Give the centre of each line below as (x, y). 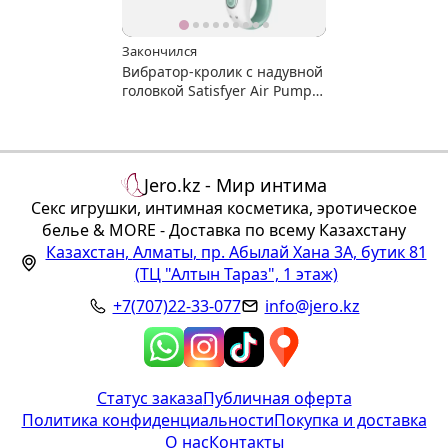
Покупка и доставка (350, 420)
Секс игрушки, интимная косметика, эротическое (224, 208)
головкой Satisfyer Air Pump (216, 91)
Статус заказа (149, 398)
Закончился (159, 51)
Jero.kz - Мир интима (236, 185)
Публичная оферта (277, 398)
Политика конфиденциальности (147, 420)
